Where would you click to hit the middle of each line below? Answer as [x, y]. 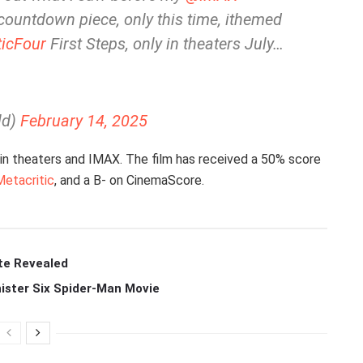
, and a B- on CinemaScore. [129, 180]
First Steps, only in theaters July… [165, 43]
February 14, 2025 [84, 120]
